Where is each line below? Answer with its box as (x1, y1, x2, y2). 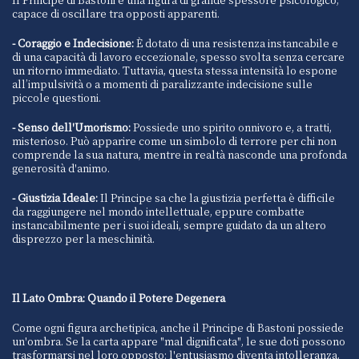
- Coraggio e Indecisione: (12, 36, 134, 50)
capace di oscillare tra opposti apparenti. (12, 6, 220, 21)
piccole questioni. (12, 91, 101, 105)
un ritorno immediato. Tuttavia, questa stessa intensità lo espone (12, 63, 337, 78)
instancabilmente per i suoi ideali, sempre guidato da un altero (12, 218, 326, 232)
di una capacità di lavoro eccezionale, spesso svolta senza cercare (12, 50, 345, 64)
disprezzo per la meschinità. (12, 232, 155, 246)
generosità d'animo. (12, 161, 110, 175)
